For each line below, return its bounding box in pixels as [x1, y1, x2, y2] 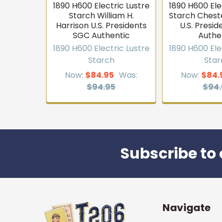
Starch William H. [68, 10, 134, 21]
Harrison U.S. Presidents [55, 20, 147, 31]
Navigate [163, 201, 211, 215]
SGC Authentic [72, 30, 130, 41]
